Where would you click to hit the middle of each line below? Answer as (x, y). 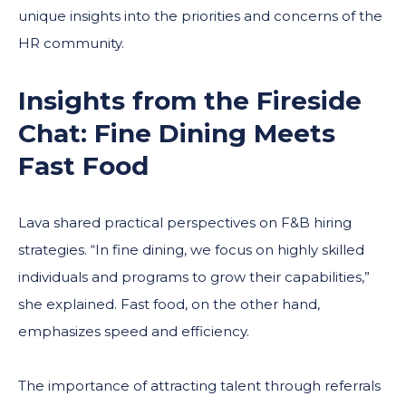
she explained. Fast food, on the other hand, (169, 304)
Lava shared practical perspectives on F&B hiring (185, 223)
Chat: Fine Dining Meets (177, 134)
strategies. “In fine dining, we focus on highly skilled (191, 250)
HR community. (71, 43)
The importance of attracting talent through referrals (199, 386)
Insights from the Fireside (190, 101)
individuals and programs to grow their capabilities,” (194, 277)
